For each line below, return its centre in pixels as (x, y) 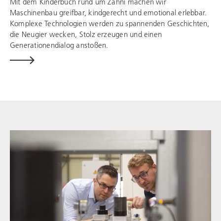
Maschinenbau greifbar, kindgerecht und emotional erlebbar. (109, 13)
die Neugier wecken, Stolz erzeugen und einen (86, 34)
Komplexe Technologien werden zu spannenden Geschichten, (110, 23)
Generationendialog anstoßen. (59, 45)
